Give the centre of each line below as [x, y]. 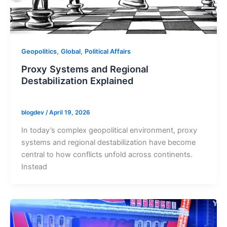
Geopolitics [39, 51]
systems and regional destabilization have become [108, 143]
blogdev [33, 113]
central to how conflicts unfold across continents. [107, 155]
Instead [34, 167]
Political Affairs [107, 51]
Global [70, 51]
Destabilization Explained [77, 80]
